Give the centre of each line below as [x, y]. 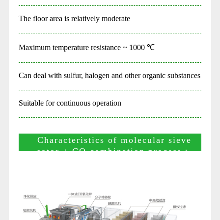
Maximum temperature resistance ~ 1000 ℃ [86, 48]
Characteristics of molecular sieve [114, 140]
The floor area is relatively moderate [74, 19]
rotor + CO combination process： [114, 151]
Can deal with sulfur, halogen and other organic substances [109, 76]
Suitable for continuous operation [70, 103]
